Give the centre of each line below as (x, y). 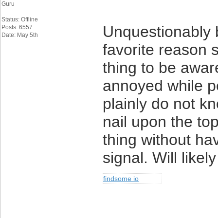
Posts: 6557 (17, 27)
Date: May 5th (20, 35)
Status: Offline (20, 19)
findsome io (121, 179)
